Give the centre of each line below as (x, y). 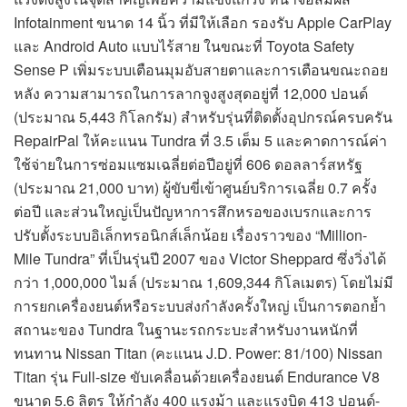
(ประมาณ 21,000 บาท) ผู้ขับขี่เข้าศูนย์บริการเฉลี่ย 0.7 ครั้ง (195, 187)
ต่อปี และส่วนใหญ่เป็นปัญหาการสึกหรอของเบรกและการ (193, 211)
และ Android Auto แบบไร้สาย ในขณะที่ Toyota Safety (184, 45)
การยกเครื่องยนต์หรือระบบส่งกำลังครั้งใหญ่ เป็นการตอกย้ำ (200, 305)
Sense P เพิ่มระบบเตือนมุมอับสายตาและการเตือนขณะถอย (201, 69)
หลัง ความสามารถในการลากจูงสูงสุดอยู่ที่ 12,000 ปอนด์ (191, 93)
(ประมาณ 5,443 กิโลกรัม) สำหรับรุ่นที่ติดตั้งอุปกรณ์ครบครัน (203, 116)
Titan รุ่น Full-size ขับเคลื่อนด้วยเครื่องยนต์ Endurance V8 (197, 376)
